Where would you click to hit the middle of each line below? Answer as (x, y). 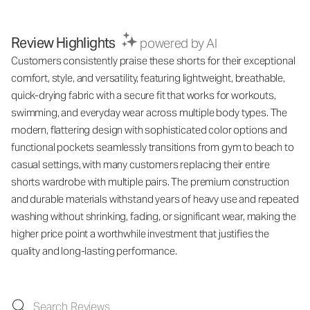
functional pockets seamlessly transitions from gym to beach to (153, 147)
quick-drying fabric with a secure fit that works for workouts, (144, 95)
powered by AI (179, 43)
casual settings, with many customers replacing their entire (141, 164)
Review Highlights (63, 43)
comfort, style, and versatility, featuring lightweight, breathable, (148, 78)
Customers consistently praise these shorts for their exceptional (153, 61)
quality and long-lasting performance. (94, 251)
